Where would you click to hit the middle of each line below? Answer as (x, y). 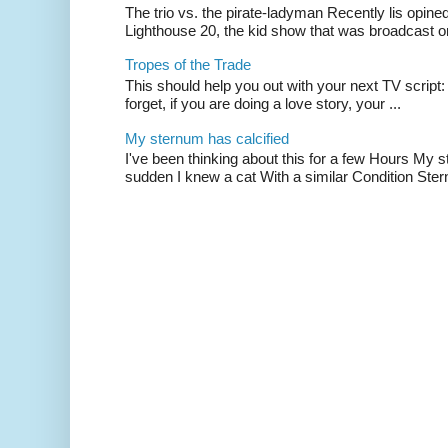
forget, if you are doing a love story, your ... (263, 103)
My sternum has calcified (207, 138)
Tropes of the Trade (188, 65)
